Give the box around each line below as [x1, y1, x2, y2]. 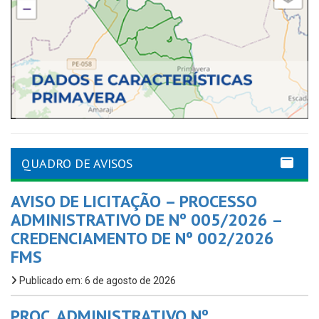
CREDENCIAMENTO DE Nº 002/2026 [11, 227, 274, 250]
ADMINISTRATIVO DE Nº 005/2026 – [11, 209, 282, 231]
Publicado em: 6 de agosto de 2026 [17, 275, 176, 287]
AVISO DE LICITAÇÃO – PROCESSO [11, 190, 257, 213]
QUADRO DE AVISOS [21, 155, 132, 172]
